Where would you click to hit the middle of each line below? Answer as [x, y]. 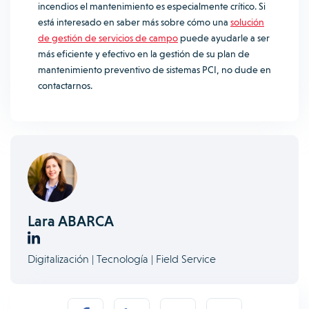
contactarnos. [66, 86]
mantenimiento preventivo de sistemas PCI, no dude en [154, 70]
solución [247, 22]
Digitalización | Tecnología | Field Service [122, 259]
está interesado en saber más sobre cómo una [134, 22]
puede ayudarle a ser [224, 38]
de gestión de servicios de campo [108, 38]
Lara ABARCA [71, 221]
